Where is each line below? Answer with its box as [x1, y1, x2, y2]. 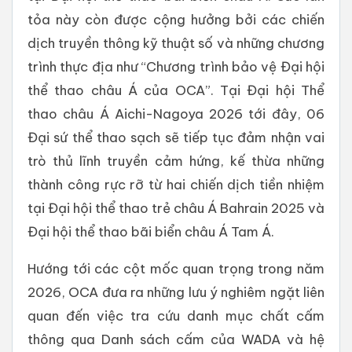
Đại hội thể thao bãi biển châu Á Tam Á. [27, 223, 274, 240]
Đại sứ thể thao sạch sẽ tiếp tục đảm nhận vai [27, 129, 324, 146]
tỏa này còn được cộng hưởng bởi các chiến [27, 11, 324, 28]
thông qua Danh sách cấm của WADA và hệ [27, 331, 324, 348]
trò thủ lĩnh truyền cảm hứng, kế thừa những [27, 152, 324, 170]
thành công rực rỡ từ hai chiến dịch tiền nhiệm [27, 176, 324, 193]
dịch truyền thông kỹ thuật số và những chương [27, 35, 324, 52]
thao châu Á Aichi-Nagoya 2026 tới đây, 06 [27, 105, 324, 123]
